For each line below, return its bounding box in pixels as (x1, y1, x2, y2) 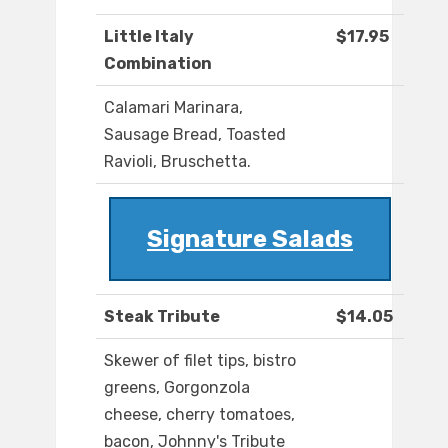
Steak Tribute (104, 307, 220, 327)
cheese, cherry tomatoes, (104, 405, 295, 425)
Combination (104, 54, 212, 74)
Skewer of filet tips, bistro (104, 351, 296, 371)
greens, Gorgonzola (104, 378, 250, 398)
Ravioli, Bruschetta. (104, 152, 251, 172)
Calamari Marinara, (104, 98, 243, 118)
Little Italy (104, 27, 194, 47)
